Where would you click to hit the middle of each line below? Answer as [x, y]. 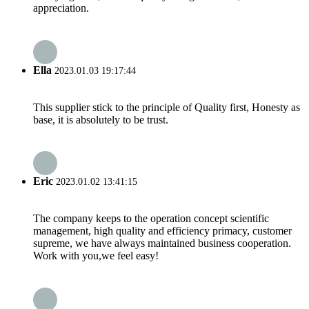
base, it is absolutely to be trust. [101, 119]
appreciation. [61, 8]
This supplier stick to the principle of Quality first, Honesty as [167, 107]
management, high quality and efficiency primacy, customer [162, 231]
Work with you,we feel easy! [96, 256]
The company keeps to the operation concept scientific [151, 219]
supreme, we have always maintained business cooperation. [162, 243]
